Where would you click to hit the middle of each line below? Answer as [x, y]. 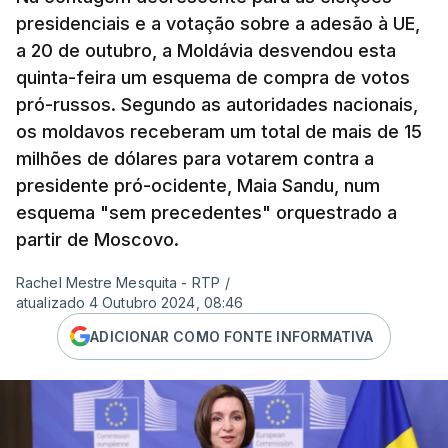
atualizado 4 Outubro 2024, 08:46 [130, 302]
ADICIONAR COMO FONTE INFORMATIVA [232, 336]
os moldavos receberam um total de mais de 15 [219, 131]
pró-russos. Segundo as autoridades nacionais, [217, 104]
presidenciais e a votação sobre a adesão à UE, [218, 23]
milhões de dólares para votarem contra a [195, 158]
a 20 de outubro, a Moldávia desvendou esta [206, 50]
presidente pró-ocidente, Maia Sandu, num [198, 185]
